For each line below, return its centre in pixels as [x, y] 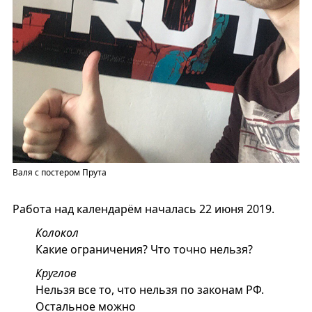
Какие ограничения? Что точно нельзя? [144, 250]
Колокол [57, 233]
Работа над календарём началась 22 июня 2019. [143, 209]
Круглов [56, 273]
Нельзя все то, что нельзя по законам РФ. [149, 290]
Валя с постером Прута [59, 173]
